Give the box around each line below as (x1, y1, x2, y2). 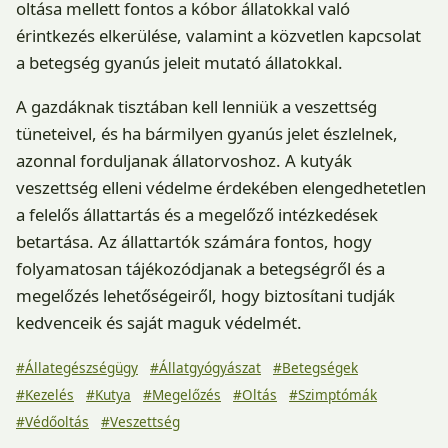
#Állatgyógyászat (150, 357, 261, 377)
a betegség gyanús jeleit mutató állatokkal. (16, 51, 343, 74)
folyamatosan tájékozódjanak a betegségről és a (16, 256, 385, 280)
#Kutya (86, 384, 131, 404)
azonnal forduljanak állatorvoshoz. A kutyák (16, 148, 352, 172)
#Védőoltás (16, 411, 89, 431)
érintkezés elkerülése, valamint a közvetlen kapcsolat (16, 24, 421, 47)
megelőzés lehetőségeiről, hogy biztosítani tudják (16, 283, 395, 307)
